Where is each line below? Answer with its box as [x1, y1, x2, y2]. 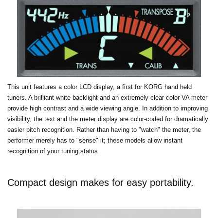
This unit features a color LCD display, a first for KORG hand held [7, 83, 192, 91]
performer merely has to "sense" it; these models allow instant [7, 137, 182, 145]
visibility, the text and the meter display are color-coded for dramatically [7, 115, 208, 123]
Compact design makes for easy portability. [7, 177, 194, 188]
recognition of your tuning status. [7, 147, 100, 155]
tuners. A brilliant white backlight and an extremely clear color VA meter [7, 94, 207, 102]
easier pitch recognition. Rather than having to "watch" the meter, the [7, 126, 201, 134]
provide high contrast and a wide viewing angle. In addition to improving [7, 105, 208, 112]
